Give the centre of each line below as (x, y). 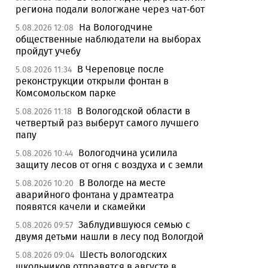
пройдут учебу (48, 51)
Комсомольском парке (66, 93)
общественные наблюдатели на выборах (108, 39)
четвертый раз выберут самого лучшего (107, 123)
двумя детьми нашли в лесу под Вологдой (110, 237)
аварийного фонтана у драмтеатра (95, 195)
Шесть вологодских (123, 255)
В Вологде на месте (122, 183)
